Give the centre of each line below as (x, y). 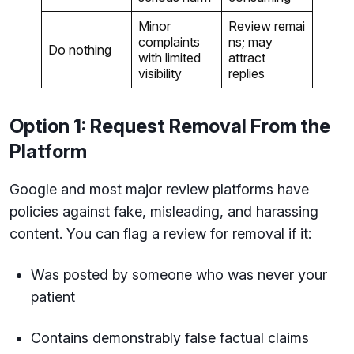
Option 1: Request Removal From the (170, 126)
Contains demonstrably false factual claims (172, 338)
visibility (162, 73)
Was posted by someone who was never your (179, 275)
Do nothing (81, 50)
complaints (169, 42)
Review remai (267, 26)
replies (248, 73)
